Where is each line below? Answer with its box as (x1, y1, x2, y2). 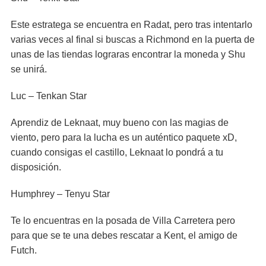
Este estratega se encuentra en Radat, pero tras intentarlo (11, 20, 252, 30)
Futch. (11, 245, 37, 255)
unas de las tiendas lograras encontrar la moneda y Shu (11, 49, 245, 59)
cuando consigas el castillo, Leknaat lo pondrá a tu (11, 147, 223, 157)
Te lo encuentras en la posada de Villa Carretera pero (11, 216, 235, 226)
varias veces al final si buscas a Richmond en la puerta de (11, 34, 255, 45)
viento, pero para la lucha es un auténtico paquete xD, (11, 132, 237, 142)
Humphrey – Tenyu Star (11, 189, 110, 199)
